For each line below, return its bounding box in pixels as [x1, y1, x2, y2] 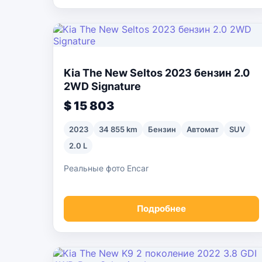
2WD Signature [64, 80, 141, 92]
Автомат [187, 125, 219, 134]
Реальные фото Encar [64, 163, 149, 173]
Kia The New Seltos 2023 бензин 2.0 [64, 67, 250, 79]
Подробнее [137, 203, 186, 214]
